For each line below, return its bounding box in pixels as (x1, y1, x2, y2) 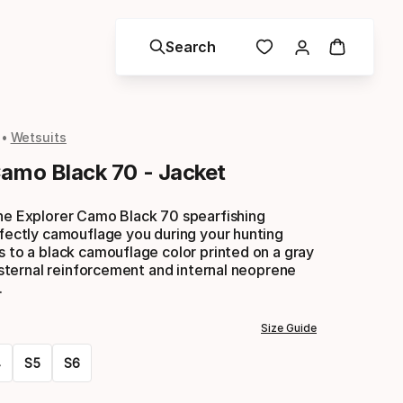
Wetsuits (10, 130, 67, 145)
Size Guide (261, 320, 317, 335)
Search (166, 38, 216, 56)
